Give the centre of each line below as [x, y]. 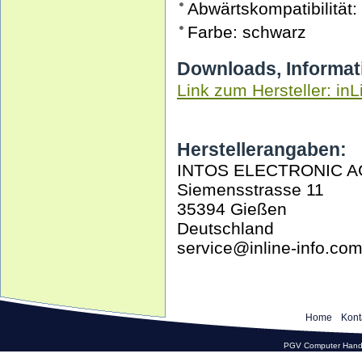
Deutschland [225, 228]
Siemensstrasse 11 [250, 189]
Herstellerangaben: [262, 149]
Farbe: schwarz [247, 32]
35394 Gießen [232, 209]
